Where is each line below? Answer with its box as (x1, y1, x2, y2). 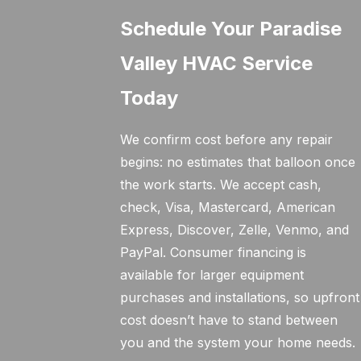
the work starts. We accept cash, (120, 176, 322, 193)
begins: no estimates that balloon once (120, 154, 356, 170)
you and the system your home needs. (120, 334, 356, 351)
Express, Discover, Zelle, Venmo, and (120, 222, 350, 238)
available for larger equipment (120, 267, 305, 283)
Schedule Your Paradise (120, 17, 342, 40)
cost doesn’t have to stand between (120, 312, 338, 328)
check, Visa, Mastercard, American (120, 199, 336, 215)
